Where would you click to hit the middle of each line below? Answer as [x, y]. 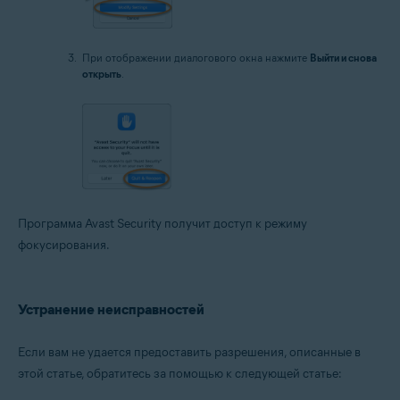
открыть [102, 74]
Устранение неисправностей [111, 310]
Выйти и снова [343, 58]
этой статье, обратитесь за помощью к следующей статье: [180, 374]
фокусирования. [64, 246]
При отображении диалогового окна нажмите [196, 58]
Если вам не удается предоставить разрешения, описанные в [189, 353]
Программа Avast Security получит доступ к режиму [162, 224]
